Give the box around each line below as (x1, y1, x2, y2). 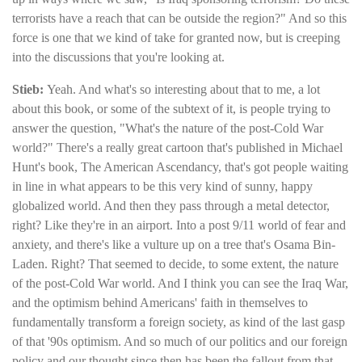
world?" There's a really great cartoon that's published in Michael (12, 140, 343, 154)
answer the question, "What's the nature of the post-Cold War (12, 120, 323, 135)
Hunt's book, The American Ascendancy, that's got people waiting (12, 159, 348, 174)
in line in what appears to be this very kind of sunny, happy (12, 179, 313, 193)
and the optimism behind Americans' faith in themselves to (12, 295, 308, 309)
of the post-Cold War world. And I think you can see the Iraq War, (12, 276, 348, 290)
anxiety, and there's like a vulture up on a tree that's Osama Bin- (12, 237, 335, 251)
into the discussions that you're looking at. (12, 49, 225, 64)
